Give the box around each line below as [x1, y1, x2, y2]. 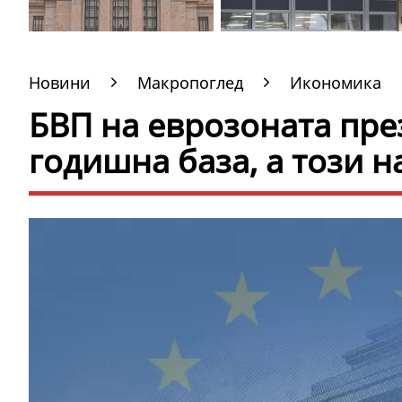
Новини [29, 72, 91, 93]
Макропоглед [137, 72, 243, 93]
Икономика [290, 72, 381, 93]
